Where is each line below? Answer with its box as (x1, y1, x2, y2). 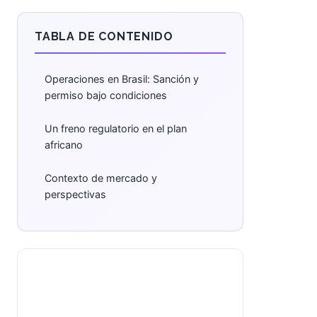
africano (45, 139, 83, 151)
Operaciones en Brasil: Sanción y (45, 73, 199, 85)
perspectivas (45, 188, 106, 200)
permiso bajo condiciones (45, 89, 167, 101)
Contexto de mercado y (45, 172, 157, 184)
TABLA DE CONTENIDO (35, 30, 173, 43)
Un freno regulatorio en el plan (45, 122, 187, 134)
